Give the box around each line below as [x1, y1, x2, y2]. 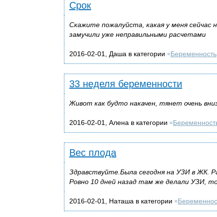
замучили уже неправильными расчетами [69, 30, 206, 38]
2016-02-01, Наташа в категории [69, 197, 174, 205]
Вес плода [69, 147, 116, 158]
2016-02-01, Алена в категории [69, 118, 170, 126]
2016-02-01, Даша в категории [69, 49, 167, 58]
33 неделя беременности [69, 78, 182, 89]
